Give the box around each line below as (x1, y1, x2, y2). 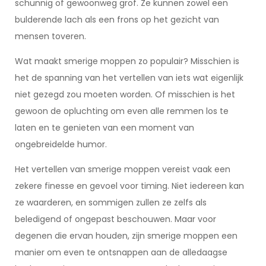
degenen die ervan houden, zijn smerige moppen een (15, 230, 237, 242)
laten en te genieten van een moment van (15, 122, 194, 134)
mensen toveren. (15, 30, 86, 42)
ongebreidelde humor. (15, 138, 107, 150)
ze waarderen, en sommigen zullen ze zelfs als (15, 197, 207, 208)
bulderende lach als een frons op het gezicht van (15, 14, 219, 26)
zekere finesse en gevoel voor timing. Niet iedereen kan (15, 180, 244, 192)
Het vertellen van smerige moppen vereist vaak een (15, 163, 230, 175)
